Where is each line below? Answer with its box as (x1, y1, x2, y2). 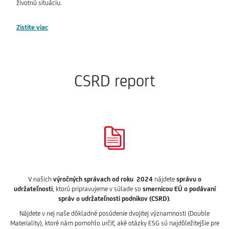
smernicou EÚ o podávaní (142, 185, 216, 193)
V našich (28, 175, 53, 184)
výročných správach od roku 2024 (53, 175, 153, 184)
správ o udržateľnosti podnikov (58, 195, 148, 203)
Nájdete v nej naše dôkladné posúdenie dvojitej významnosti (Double (19, 210, 210, 218)
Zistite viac (16, 24, 48, 32)
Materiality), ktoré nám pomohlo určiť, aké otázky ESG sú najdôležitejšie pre (10, 219, 219, 227)
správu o (176, 175, 201, 184)
